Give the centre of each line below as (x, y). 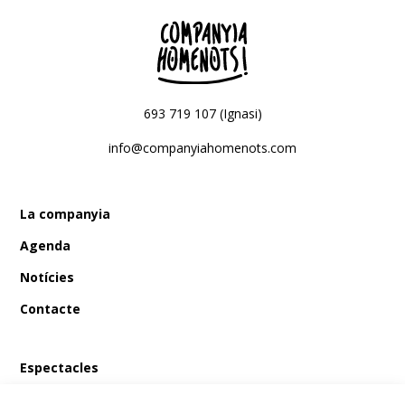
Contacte (51, 309)
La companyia (66, 214)
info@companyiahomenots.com (202, 148)
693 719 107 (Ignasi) (202, 114)
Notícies (47, 278)
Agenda (46, 246)
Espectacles (60, 368)
